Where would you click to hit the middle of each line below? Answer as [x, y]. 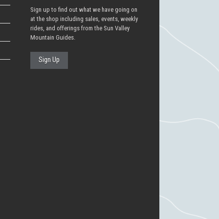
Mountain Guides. [53, 38]
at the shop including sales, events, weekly [84, 19]
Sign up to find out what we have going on [84, 10]
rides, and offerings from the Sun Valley [80, 28]
